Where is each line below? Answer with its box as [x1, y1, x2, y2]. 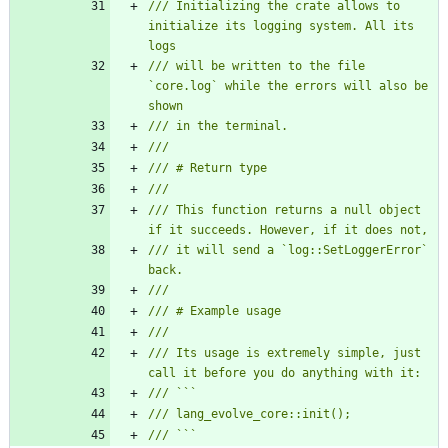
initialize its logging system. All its [148, 19, 414, 34]
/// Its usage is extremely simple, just [148, 346, 421, 361]
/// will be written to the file [148, 59, 365, 74]
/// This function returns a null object [148, 203, 421, 218]
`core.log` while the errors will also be [148, 79, 428, 94]
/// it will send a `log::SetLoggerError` [148, 243, 428, 258]
